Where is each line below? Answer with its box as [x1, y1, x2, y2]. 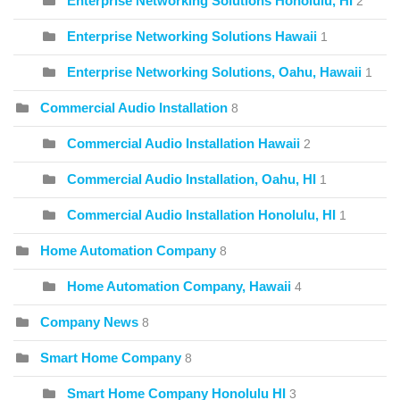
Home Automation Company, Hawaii [67, 279, 291, 295]
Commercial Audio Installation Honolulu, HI [67, 207, 336, 223]
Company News [40, 314, 138, 330]
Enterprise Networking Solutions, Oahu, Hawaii [67, 64, 362, 80]
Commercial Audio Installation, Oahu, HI [67, 171, 316, 187]
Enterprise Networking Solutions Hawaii [67, 29, 317, 45]
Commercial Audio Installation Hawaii [67, 136, 300, 152]
